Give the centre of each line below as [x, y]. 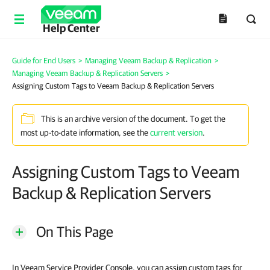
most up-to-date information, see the [85, 133]
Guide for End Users [44, 61]
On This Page [75, 231]
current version [176, 133]
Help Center [71, 28]
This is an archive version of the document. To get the [133, 119]
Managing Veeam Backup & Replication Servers [87, 73]
